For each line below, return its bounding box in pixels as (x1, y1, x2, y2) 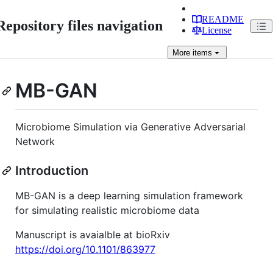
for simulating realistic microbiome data (15, 204, 199, 216)
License (202, 25, 232, 35)
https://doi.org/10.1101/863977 (15, 243, 155, 255)
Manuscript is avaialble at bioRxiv (15, 228, 170, 241)
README (202, 14, 244, 24)
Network (15, 135, 55, 147)
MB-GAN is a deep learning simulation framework (15, 189, 243, 202)
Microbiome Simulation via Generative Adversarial (15, 120, 246, 133)
